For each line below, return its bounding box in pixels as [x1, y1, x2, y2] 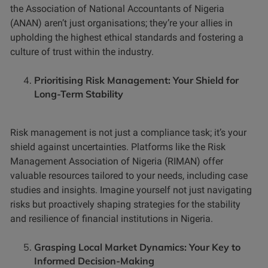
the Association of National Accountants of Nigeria [10, 3, 224, 15]
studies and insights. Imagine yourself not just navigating [10, 184, 252, 196]
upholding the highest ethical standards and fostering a [10, 32, 243, 44]
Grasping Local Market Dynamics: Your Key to [34, 241, 240, 254]
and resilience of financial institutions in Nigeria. [10, 213, 213, 225]
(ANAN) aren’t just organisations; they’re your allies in [10, 17, 233, 29]
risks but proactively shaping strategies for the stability [10, 199, 240, 211]
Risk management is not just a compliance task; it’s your [10, 127, 246, 139]
